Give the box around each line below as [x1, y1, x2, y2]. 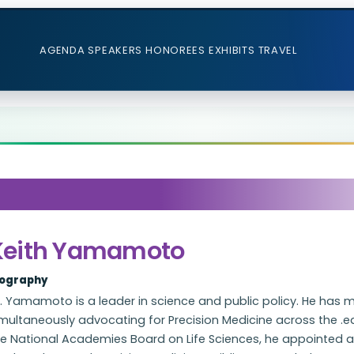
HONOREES [145, 43, 205, 58]
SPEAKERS [88, 43, 143, 58]
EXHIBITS [208, 43, 255, 58]
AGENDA [40, 43, 85, 58]
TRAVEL [258, 43, 297, 58]
